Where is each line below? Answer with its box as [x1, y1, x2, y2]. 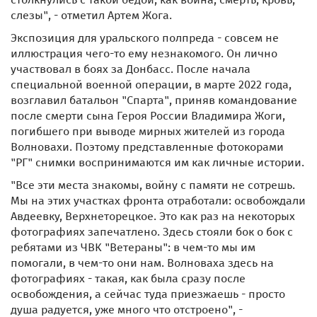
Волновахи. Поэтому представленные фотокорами [11, 140, 284, 154]
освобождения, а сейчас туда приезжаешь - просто [11, 287, 285, 301]
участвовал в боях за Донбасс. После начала [11, 62, 250, 76]
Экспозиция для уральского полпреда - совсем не [11, 31, 279, 45]
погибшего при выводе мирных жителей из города [11, 125, 285, 138]
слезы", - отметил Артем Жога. [11, 8, 172, 22]
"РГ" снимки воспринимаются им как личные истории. [11, 156, 304, 169]
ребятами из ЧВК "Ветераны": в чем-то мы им [11, 241, 255, 254]
